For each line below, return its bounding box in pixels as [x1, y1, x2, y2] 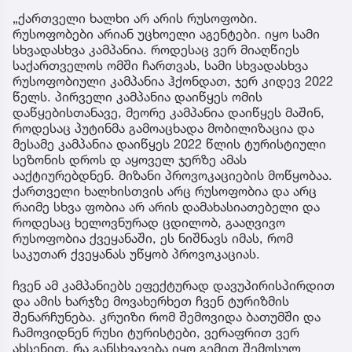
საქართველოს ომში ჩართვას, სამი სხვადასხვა [13, 57, 308, 74]
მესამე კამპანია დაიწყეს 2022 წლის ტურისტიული [13, 136, 326, 152]
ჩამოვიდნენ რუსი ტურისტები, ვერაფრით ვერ [13, 324, 299, 341]
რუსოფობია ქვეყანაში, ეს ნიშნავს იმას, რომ [13, 230, 293, 247]
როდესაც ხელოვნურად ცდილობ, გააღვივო [13, 214, 285, 231]
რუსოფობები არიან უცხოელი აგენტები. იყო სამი [13, 26, 320, 42]
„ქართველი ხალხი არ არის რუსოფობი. [13, 10, 258, 27]
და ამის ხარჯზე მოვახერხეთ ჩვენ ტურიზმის [13, 293, 289, 310]
